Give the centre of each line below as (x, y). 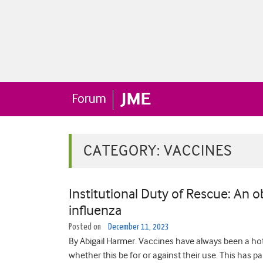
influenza (95, 210)
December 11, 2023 (139, 227)
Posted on (86, 227)
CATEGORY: (124, 151)
